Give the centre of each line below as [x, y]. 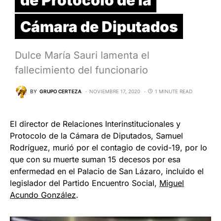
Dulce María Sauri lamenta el [82, 55]
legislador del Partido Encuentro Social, [85, 183]
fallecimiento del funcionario [81, 70]
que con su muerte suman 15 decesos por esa [95, 159]
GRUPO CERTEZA [60, 92]
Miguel [172, 183]
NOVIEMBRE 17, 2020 [115, 92]
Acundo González [43, 195]
